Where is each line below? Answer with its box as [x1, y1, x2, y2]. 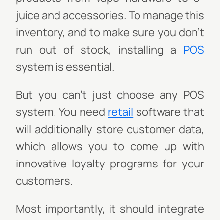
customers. [16, 173, 73, 188]
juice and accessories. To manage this [16, 8, 204, 23]
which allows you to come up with [16, 139, 204, 154]
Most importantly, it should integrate [16, 201, 204, 216]
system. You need [16, 105, 108, 119]
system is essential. [16, 59, 115, 74]
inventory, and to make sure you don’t [16, 25, 204, 40]
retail [108, 105, 134, 119]
